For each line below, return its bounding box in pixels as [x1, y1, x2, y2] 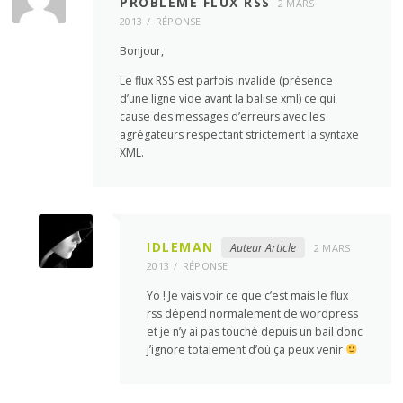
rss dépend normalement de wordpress [147, 306, 359, 322]
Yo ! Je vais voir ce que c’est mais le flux [147, 288, 349, 304]
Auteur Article [229, 240, 296, 256]
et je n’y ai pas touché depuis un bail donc [147, 324, 363, 340]
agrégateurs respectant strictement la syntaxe [120, 127, 360, 142]
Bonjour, [120, 42, 165, 58]
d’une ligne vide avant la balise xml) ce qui [120, 91, 336, 106]
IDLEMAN [147, 238, 214, 256]
